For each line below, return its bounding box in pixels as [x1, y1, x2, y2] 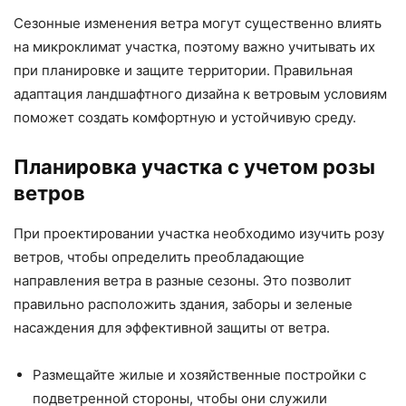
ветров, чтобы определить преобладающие [14, 248, 304, 266]
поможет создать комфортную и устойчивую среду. [14, 109, 356, 127]
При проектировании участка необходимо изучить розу [14, 225, 384, 243]
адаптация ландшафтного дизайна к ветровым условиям [14, 85, 387, 103]
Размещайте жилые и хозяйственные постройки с [33, 366, 366, 384]
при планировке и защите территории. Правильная [14, 62, 353, 80]
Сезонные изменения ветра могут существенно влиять [14, 14, 382, 33]
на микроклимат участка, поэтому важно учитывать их [14, 38, 375, 56]
